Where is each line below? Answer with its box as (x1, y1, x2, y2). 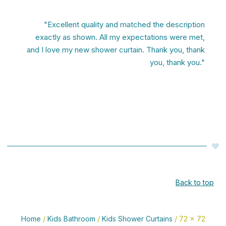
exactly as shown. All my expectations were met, (35, 32, 205, 42)
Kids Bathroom (47, 214, 95, 223)
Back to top (176, 178, 214, 187)
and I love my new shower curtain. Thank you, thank (27, 44, 205, 54)
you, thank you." (150, 57, 205, 67)
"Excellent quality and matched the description (44, 19, 205, 29)
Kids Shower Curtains (101, 214, 173, 223)
